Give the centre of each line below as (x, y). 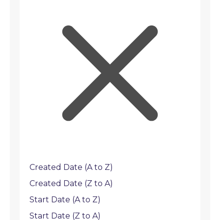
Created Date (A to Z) (71, 167)
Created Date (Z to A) (71, 183)
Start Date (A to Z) (65, 200)
